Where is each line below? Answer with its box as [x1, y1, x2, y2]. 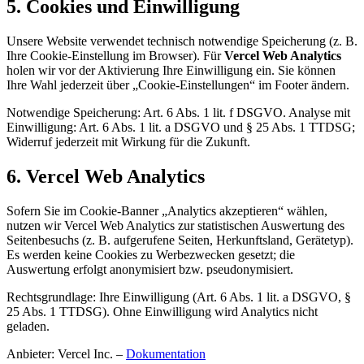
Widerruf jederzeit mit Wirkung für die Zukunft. [6, 135, 250, 149]
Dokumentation [126, 347, 206, 361]
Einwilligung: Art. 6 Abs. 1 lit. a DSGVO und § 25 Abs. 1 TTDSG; [6, 120, 355, 135]
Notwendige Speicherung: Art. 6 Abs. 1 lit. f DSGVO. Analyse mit [6, 106, 350, 120]
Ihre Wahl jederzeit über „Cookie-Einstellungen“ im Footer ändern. [6, 78, 349, 93]
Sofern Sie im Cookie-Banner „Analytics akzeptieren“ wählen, [6, 204, 327, 218]
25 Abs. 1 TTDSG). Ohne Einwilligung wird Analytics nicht [6, 305, 318, 318]
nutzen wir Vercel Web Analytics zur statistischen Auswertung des [6, 219, 344, 232]
